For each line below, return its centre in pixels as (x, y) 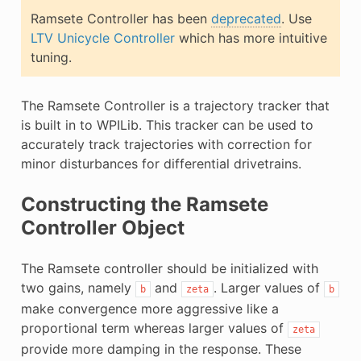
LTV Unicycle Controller (102, 37)
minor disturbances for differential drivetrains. (161, 163)
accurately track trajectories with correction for (166, 144)
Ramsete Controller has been (120, 18)
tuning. (51, 57)
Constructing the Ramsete (144, 204)
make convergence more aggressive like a (149, 308)
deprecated (246, 18)
